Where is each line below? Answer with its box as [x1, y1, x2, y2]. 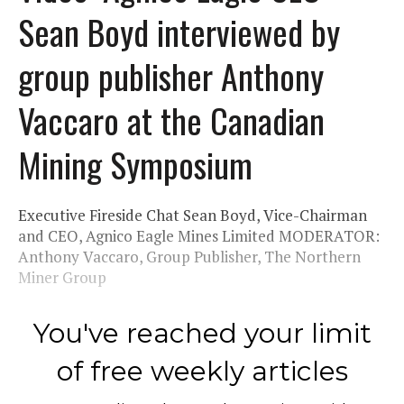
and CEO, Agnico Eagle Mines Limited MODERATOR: [18, 225, 380, 246]
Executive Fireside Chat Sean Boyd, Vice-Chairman [18, 204, 367, 225]
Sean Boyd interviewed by [18, 5, 340, 57]
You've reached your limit [32, 316, 372, 350]
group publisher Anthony [18, 50, 324, 101]
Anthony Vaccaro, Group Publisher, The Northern [18, 245, 361, 267]
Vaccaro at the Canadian [18, 94, 325, 145]
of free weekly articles [56, 353, 348, 388]
